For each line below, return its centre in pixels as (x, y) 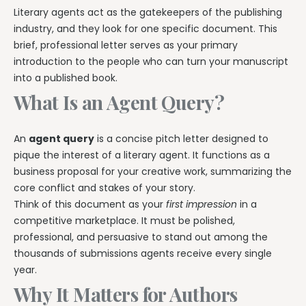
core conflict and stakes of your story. (105, 187)
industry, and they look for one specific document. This (145, 28)
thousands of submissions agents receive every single (143, 253)
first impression (201, 204)
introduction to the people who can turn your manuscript (151, 61)
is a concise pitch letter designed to (181, 138)
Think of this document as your (90, 204)
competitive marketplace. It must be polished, (124, 220)
